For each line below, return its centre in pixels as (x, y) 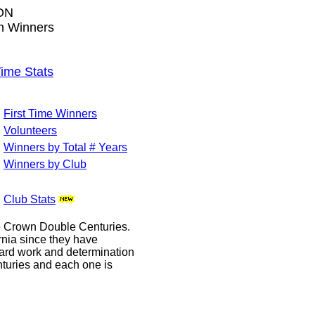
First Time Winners (50, 114)
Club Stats (30, 199)
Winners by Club (45, 164)
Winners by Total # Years (65, 147)
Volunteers (30, 130)
